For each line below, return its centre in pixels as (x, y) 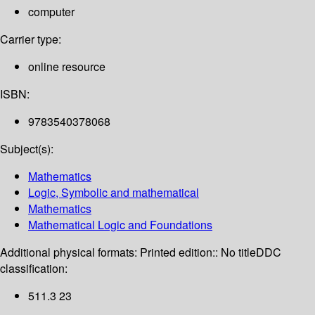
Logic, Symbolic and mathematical (114, 193)
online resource (67, 67)
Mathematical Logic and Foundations (120, 225)
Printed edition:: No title (198, 252)
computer (51, 12)
